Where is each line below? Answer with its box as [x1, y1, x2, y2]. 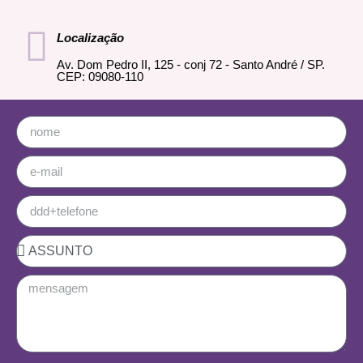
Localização [57, 30, 124, 45]
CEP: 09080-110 [57, 69, 143, 83]
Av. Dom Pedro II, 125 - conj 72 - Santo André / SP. [57, 57, 325, 71]
